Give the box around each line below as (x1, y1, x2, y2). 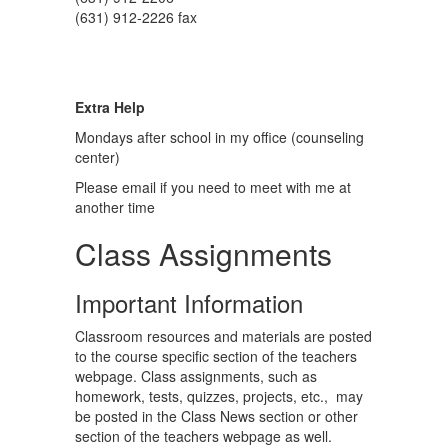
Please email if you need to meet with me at (75, 177, 351, 197)
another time (75, 197, 159, 217)
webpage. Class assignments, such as (75, 366, 317, 386)
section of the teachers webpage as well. (75, 426, 336, 446)
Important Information (75, 285, 303, 320)
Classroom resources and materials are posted (75, 326, 372, 346)
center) (75, 147, 120, 167)
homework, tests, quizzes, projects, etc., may (75, 386, 363, 406)
